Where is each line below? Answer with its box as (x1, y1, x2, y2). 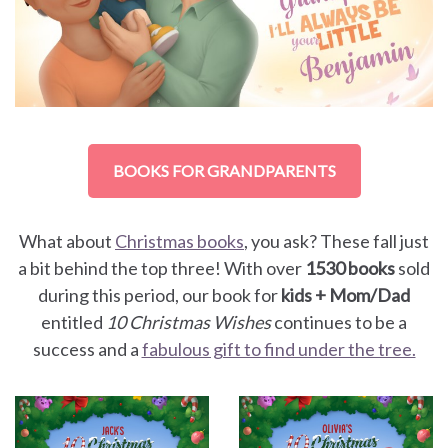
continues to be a (274, 310, 407, 333)
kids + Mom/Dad (281, 283, 410, 306)
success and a (32, 337, 142, 360)
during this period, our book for (38, 283, 281, 306)
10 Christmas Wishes (103, 310, 274, 333)
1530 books (305, 256, 398, 279)
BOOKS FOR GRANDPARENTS (112, 160, 336, 180)
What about (19, 229, 115, 252)
